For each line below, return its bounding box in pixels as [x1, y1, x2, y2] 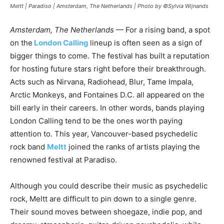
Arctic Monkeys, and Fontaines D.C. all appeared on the [10, 90, 204, 99]
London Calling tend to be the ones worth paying [10, 116, 182, 125]
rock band [10, 142, 47, 151]
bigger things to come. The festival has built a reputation [10, 51, 209, 60]
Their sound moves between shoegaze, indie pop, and [10, 207, 202, 216]
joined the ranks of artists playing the [66, 142, 200, 151]
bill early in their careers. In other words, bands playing [10, 103, 204, 112]
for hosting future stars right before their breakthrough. [10, 64, 206, 73]
